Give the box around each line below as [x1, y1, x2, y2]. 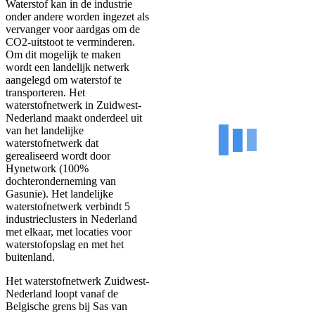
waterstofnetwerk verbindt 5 [6, 200, 130, 212]
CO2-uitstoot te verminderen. [6, 35, 135, 48]
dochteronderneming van [6, 174, 116, 187]
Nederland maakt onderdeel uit [6, 111, 142, 124]
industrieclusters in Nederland [6, 212, 137, 225]
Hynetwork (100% [6, 162, 89, 174]
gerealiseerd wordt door [6, 149, 110, 162]
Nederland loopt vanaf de [6, 287, 118, 300]
